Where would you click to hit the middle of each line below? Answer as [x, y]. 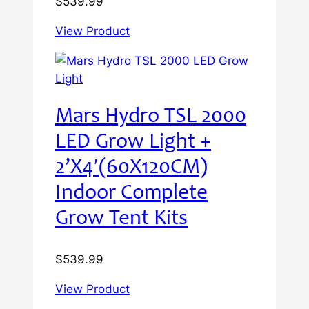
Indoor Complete [131, 195]
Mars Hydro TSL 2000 [151, 118]
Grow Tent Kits [121, 220]
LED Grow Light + [133, 143]
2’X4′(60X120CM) [131, 169]
